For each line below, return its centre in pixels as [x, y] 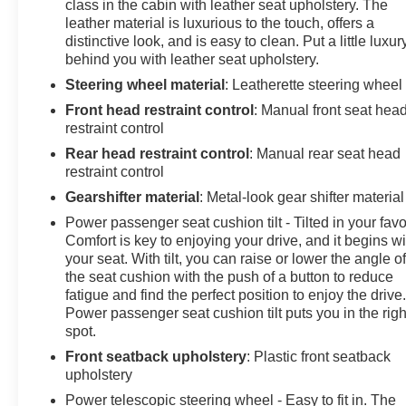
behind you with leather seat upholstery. [193, 59]
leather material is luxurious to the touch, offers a [220, 23]
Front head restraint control [160, 110]
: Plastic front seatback [319, 356]
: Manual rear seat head [325, 153]
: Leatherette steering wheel [314, 84]
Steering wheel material [145, 84]
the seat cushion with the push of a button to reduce [230, 276]
